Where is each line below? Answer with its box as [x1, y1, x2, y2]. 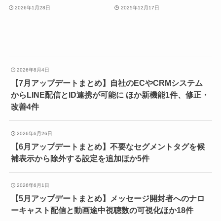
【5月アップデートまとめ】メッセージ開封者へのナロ [10, 194, 205, 203]
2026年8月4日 [17, 67, 50, 73]
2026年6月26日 [17, 130, 53, 136]
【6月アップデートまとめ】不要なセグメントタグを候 [10, 142, 205, 151]
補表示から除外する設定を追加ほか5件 [10, 153, 149, 163]
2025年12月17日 [120, 4, 159, 10]
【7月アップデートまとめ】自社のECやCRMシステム [10, 78, 203, 87]
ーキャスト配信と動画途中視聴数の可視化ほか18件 [10, 206, 193, 215]
